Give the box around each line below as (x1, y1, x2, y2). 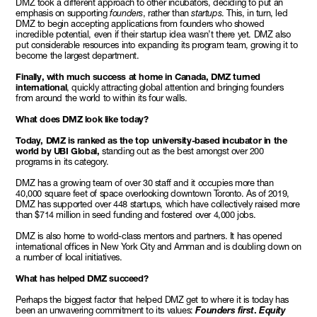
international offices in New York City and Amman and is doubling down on (16, 241, 301, 252)
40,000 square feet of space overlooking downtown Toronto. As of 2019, (16, 188, 289, 199)
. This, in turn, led (221, 7, 288, 18)
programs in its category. (16, 156, 109, 167)
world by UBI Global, (16, 145, 102, 156)
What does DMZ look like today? (16, 113, 149, 125)
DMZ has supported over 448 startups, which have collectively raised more (16, 198, 300, 209)
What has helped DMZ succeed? (16, 272, 149, 284)
